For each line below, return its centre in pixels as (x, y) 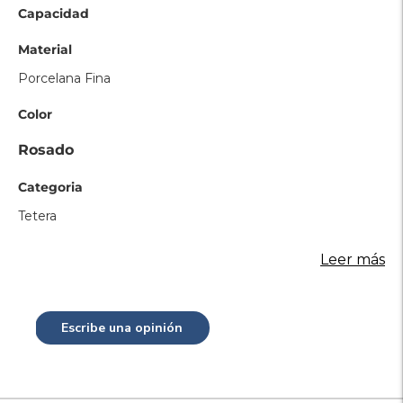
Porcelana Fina (64, 78)
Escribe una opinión (122, 328)
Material (45, 49)
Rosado (46, 150)
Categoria (50, 187)
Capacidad (54, 13)
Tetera (37, 216)
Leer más (353, 260)
